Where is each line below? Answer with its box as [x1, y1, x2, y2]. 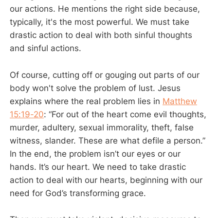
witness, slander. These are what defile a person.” [10, 135, 205, 145]
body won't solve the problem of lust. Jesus [10, 83, 181, 93]
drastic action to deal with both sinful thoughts [10, 30, 192, 40]
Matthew [163, 96, 197, 106]
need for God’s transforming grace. [10, 188, 146, 198]
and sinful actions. [10, 43, 81, 54]
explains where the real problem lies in [10, 96, 163, 106]
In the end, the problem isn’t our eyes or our [10, 148, 181, 159]
